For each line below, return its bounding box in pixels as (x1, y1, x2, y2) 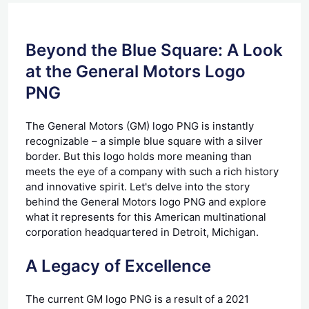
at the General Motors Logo (26, 61, 246, 81)
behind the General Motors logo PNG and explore (26, 195, 266, 208)
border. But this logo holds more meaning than (26, 149, 252, 163)
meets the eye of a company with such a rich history (26, 164, 279, 178)
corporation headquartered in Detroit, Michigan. (26, 225, 259, 239)
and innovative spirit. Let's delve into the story (26, 179, 250, 193)
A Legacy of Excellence (26, 255, 211, 276)
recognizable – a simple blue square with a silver (26, 134, 263, 148)
